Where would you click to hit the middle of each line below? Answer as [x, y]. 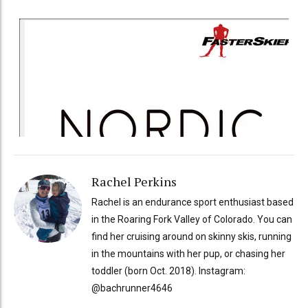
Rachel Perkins [134, 182]
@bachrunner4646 [132, 288]
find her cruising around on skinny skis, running [191, 236]
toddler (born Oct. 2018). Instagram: [168, 271]
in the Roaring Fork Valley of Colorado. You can [191, 219]
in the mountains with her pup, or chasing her [188, 253]
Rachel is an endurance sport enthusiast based [192, 202]
